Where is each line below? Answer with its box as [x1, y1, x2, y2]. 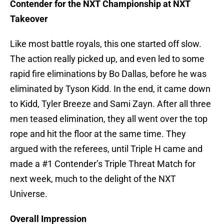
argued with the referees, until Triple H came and [10, 143, 202, 154]
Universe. [10, 188, 47, 199]
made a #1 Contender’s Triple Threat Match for [10, 158, 195, 169]
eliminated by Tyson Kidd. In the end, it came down [10, 83, 210, 94]
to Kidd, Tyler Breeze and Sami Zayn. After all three [10, 98, 211, 109]
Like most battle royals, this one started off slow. [10, 38, 201, 49]
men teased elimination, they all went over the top [10, 113, 207, 124]
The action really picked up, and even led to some [10, 53, 204, 64]
